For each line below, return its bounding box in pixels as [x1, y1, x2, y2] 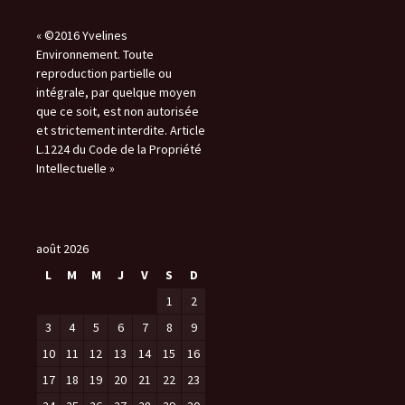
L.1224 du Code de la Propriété [36, 141, 202, 157]
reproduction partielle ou [36, 65, 172, 81]
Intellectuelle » [36, 160, 115, 176]
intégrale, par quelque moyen [36, 84, 196, 100]
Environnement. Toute [36, 46, 154, 62]
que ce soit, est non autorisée [36, 103, 199, 119]
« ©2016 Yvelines [36, 27, 127, 43]
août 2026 [36, 240, 89, 257]
